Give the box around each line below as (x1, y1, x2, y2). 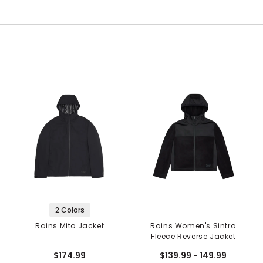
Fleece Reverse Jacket (151, 231, 236, 242)
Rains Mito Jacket (35, 221, 104, 231)
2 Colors (55, 205, 85, 215)
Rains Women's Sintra (150, 221, 237, 231)
